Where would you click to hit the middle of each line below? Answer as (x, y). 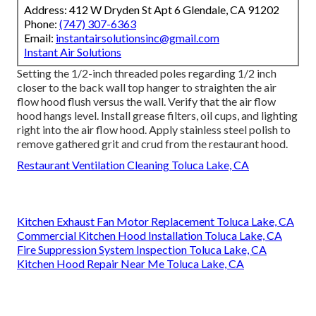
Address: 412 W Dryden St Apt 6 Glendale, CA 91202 (152, 9)
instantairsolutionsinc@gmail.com (138, 37)
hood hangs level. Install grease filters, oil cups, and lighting (157, 115)
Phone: (42, 23)
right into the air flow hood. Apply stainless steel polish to (154, 129)
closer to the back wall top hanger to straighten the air (147, 87)
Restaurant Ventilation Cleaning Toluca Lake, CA (133, 164)
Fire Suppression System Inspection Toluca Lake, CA (142, 249)
